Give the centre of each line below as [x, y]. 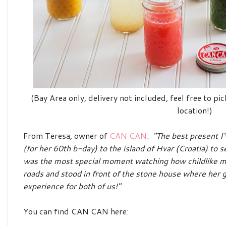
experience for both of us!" [72, 186]
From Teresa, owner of [66, 135]
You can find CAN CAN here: [76, 211]
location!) [195, 110]
